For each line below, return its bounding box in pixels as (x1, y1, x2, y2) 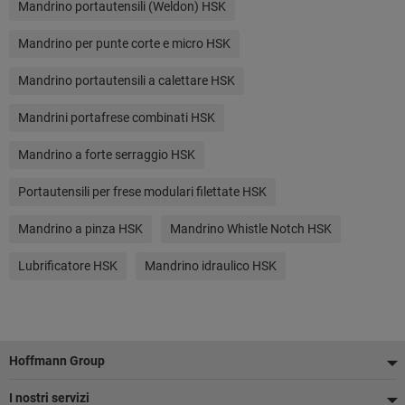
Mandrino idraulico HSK (145, 259, 277, 273)
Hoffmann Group (9, 353, 105, 368)
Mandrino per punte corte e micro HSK (18, 36, 231, 51)
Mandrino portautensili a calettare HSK (18, 73, 235, 88)
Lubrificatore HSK (18, 259, 118, 273)
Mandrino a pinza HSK (18, 221, 143, 236)
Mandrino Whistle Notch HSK (170, 221, 332, 236)
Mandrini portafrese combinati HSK (18, 110, 215, 125)
